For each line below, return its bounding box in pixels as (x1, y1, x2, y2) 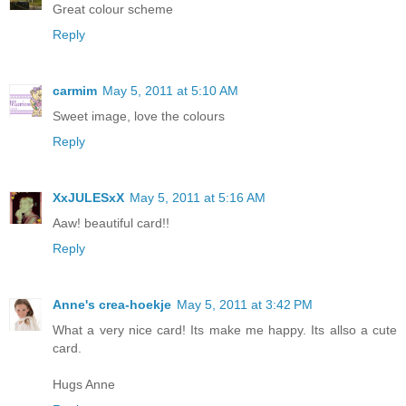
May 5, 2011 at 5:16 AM (130, 190, 266, 206)
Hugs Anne (53, 377, 115, 392)
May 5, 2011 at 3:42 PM (177, 297, 313, 313)
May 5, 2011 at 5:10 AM (102, 83, 238, 99)
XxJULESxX (53, 190, 124, 206)
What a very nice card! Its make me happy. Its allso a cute (53, 323, 397, 338)
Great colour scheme (53, 2, 173, 17)
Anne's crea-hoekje (53, 297, 171, 313)
